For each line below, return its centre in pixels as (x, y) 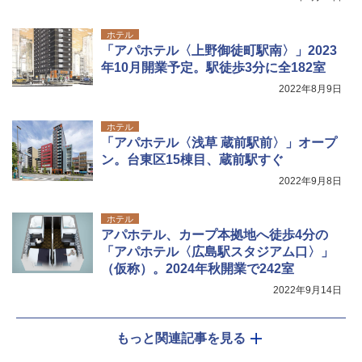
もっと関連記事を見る (181, 338)
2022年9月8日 (310, 181)
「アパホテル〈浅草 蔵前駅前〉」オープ (219, 142)
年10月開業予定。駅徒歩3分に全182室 (213, 67)
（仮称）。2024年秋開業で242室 (198, 268)
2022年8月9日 (310, 88)
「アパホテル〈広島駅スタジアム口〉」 (217, 251)
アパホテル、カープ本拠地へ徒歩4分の (215, 234)
